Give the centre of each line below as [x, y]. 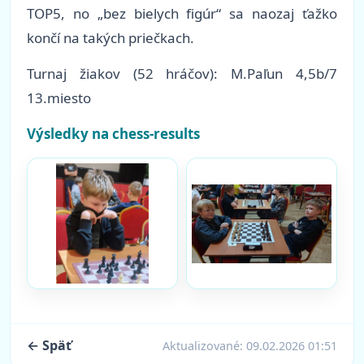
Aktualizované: [204, 345]
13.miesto [59, 98]
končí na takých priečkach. [110, 38]
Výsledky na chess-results [113, 134]
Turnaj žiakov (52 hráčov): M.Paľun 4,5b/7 [182, 74]
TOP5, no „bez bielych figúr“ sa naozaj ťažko [182, 14]
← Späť [49, 346]
